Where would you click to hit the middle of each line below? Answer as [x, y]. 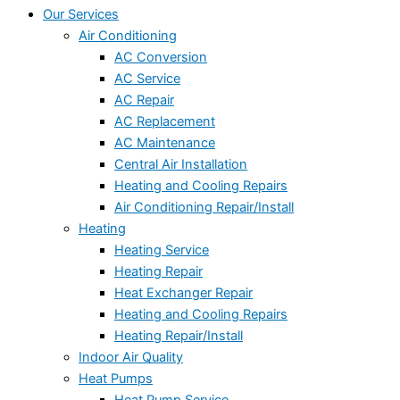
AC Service [147, 78]
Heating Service [162, 250]
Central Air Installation [181, 164]
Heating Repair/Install [179, 335]
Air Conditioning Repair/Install [204, 207]
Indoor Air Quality [131, 357]
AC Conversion [161, 57]
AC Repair [144, 100]
